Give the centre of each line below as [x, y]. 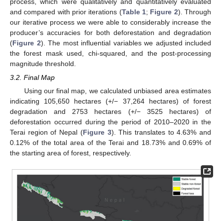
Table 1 [134, 12]
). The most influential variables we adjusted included [126, 43]
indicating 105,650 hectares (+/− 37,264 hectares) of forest [110, 101]
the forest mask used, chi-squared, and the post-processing [110, 53]
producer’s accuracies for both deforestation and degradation [110, 32]
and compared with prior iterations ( [66, 12]
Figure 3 [97, 132]
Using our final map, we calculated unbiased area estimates [117, 91]
